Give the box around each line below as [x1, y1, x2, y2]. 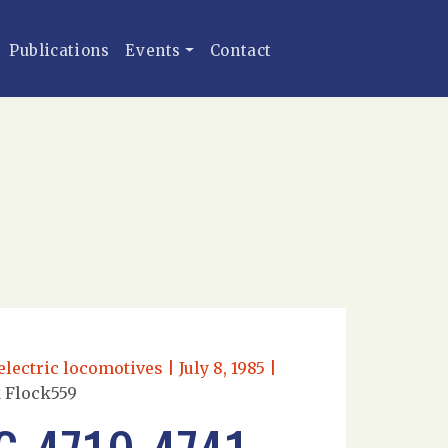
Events [125, 41, 182, 60]
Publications [9, 41, 110, 60]
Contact [209, 41, 273, 60]
